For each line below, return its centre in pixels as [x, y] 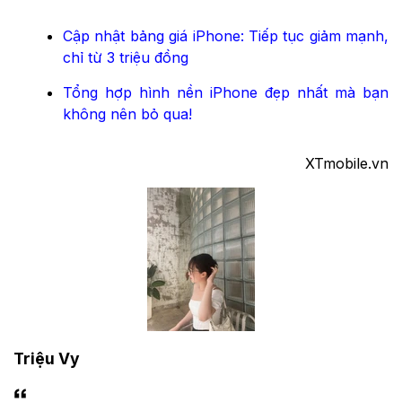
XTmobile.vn [347, 164]
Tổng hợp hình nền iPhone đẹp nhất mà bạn [226, 93]
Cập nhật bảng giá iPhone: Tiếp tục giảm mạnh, [226, 36]
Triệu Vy [47, 358]
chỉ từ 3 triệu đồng [126, 58]
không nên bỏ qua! [127, 114]
